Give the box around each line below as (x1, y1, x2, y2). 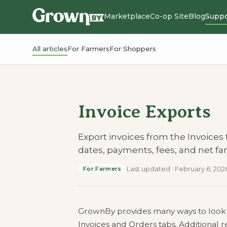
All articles (32, 45, 67, 53)
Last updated (126, 165, 170, 173)
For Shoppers (109, 45, 156, 53)
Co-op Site (150, 12, 189, 21)
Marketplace (104, 12, 150, 21)
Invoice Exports (78, 101, 211, 122)
